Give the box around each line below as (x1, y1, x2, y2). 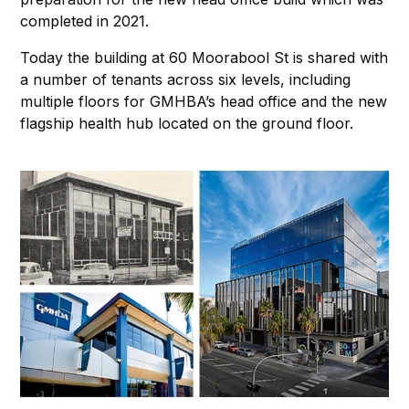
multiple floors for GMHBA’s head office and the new (20, 92, 387, 111)
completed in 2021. (20, 12, 149, 31)
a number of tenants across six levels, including (20, 70, 351, 89)
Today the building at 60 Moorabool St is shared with (20, 48, 388, 68)
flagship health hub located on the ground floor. (20, 114, 353, 133)
